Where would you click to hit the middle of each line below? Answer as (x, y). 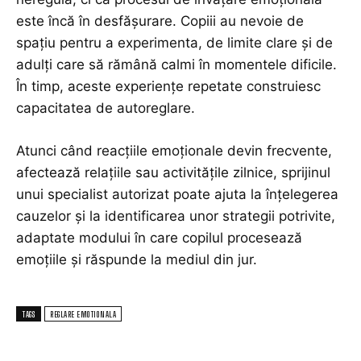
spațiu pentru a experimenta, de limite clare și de (174, 43)
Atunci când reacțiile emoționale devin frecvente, (174, 151)
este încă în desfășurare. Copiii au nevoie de (160, 21)
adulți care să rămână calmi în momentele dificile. (176, 65)
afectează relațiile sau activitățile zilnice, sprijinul (173, 173)
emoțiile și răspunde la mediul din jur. (137, 260)
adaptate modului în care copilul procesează (159, 238)
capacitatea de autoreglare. (106, 108)
